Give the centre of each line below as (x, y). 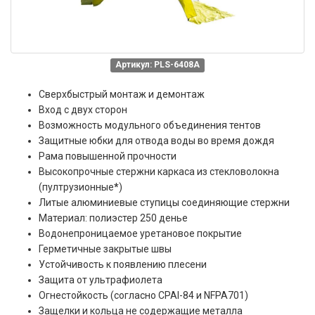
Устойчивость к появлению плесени (123, 264)
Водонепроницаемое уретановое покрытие (140, 233)
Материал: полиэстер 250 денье (113, 218)
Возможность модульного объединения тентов (150, 125)
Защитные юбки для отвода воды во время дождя (156, 140)
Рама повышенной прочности (108, 156)
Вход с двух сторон (83, 109)
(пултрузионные (76, 187)
